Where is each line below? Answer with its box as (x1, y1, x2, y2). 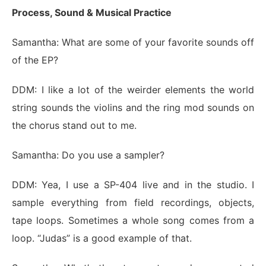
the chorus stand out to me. (12, 119, 140, 132)
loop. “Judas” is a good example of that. (12, 232, 195, 245)
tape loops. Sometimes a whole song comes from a (12, 214, 254, 227)
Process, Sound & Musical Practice (12, 7, 174, 19)
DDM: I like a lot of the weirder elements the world (12, 84, 254, 96)
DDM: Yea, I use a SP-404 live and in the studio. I (12, 179, 254, 191)
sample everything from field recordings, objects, (12, 197, 254, 209)
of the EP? (12, 54, 58, 66)
